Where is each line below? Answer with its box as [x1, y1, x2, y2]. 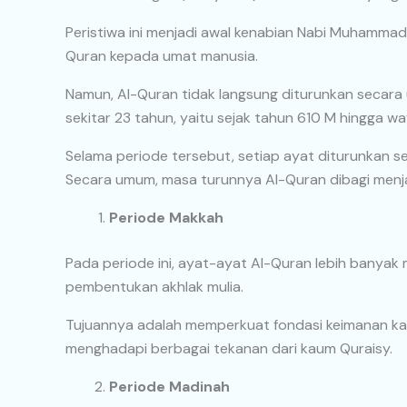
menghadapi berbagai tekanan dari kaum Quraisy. [65, 339, 392, 359]
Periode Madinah [109, 377, 230, 397]
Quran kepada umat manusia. [65, 46, 258, 66]
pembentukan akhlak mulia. [65, 277, 243, 297]
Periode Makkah [109, 208, 223, 228]
